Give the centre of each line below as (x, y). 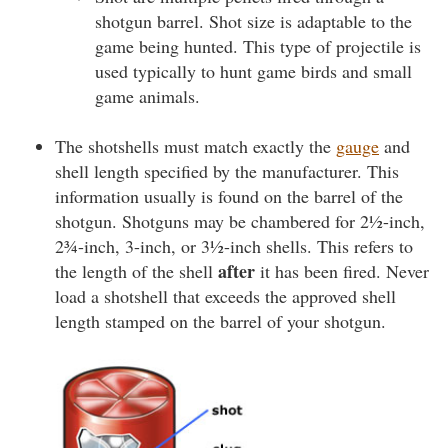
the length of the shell (136, 271)
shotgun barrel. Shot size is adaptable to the (253, 21)
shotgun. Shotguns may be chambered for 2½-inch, (240, 221)
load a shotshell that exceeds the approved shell (225, 296)
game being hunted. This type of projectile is (258, 46)
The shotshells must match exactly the (195, 146)
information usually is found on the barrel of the (229, 196)
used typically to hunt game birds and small (253, 71)
